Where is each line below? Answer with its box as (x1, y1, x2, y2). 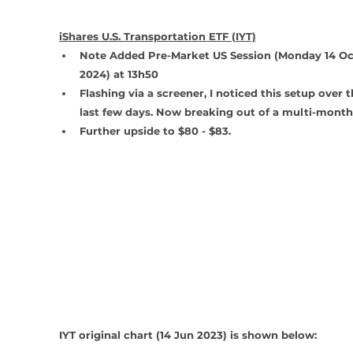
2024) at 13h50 (79, 68, 162, 81)
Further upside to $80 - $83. (79, 124, 231, 138)
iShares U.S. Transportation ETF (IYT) (58, 30, 256, 43)
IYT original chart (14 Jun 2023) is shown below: (58, 329, 317, 342)
